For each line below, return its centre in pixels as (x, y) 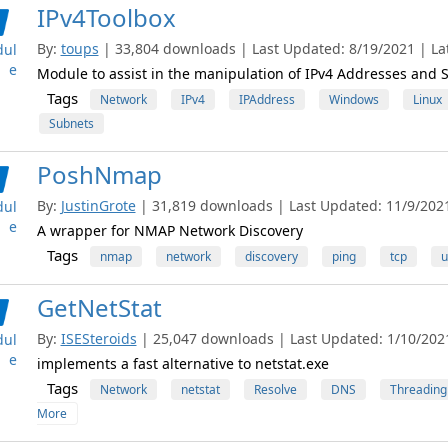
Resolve (275, 389)
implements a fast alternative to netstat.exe (182, 363)
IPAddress (266, 99)
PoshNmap (99, 174)
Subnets (71, 123)
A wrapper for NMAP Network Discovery (169, 230)
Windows (353, 99)
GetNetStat (99, 307)
